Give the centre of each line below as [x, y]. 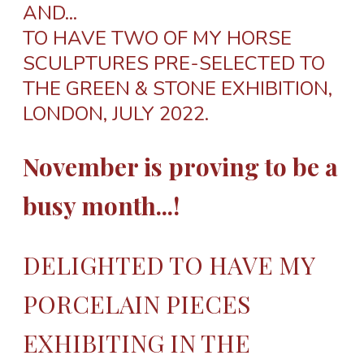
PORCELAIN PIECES [136, 303]
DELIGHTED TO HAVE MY [169, 264]
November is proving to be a [180, 166]
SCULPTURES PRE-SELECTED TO [174, 63]
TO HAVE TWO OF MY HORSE [157, 38]
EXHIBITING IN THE [136, 342]
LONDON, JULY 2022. [116, 113]
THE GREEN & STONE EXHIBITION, [178, 88]
